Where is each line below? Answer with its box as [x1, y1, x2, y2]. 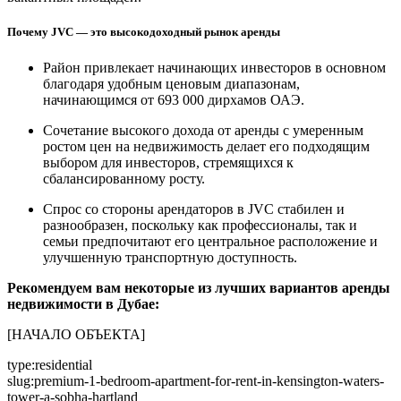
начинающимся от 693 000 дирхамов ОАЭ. [43, 91, 304, 107]
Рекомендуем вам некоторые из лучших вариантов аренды [7, 279, 390, 295]
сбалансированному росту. [43, 170, 205, 186]
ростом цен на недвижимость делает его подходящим [43, 138, 370, 154]
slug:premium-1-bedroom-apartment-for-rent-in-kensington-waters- [7, 372, 384, 388]
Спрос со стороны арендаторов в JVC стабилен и [43, 200, 345, 217]
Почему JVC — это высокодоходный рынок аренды [7, 25, 280, 39]
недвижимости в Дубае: [7, 295, 159, 311]
